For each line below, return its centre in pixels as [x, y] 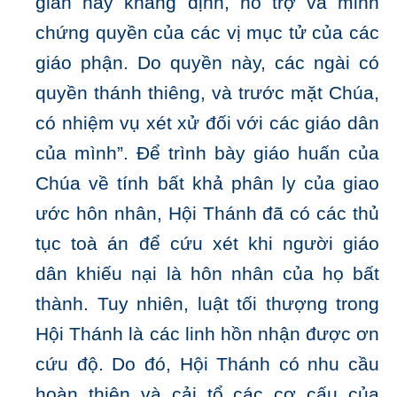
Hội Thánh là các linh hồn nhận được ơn [207, 335]
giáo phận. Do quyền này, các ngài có [207, 63]
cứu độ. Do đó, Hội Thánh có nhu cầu [207, 365]
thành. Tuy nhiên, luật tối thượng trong [207, 304]
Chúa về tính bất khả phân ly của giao [207, 184]
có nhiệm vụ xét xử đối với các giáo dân [207, 124]
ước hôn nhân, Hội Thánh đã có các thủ [207, 214]
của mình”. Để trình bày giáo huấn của [207, 154]
